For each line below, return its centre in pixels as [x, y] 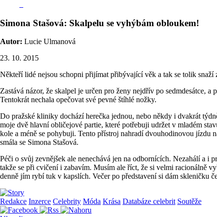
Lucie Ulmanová [49, 42]
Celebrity [67, 201]
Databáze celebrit [149, 201]
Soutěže [189, 201]
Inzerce [40, 201]
